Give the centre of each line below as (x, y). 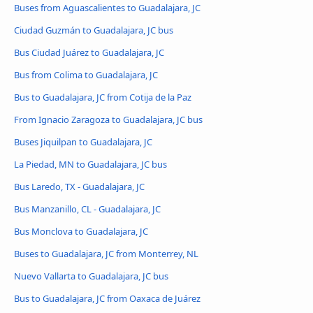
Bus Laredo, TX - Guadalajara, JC (79, 186)
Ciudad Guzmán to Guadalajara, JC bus (94, 30)
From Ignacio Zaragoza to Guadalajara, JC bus (108, 119)
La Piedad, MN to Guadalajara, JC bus (90, 164)
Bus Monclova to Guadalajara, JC (81, 231)
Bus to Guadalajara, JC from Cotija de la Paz (103, 97)
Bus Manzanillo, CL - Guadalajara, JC (87, 209)
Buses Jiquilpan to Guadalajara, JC (83, 141)
